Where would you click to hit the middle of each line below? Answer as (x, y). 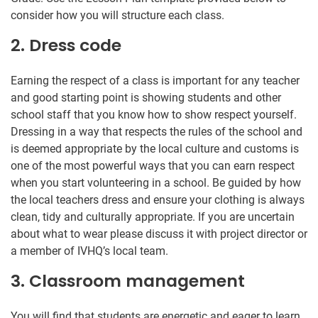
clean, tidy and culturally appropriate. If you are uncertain (153, 216)
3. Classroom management (128, 280)
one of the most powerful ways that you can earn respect (153, 165)
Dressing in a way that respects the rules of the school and (157, 131)
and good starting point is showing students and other (146, 97)
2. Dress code (66, 45)
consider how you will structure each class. (117, 15)
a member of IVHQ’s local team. (89, 251)
